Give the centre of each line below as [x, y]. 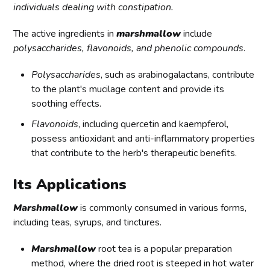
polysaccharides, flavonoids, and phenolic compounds [129, 49]
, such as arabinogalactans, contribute [178, 75]
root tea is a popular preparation [164, 249]
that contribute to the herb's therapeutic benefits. [134, 153]
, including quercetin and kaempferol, [154, 124]
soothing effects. [67, 104]
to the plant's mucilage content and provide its [128, 89]
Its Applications [70, 185]
